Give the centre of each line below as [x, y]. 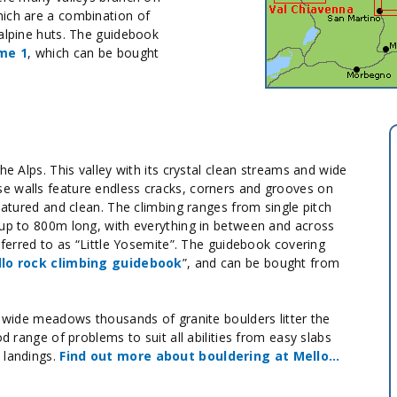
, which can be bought [93, 53]
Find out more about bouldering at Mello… [200, 356]
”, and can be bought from [261, 263]
